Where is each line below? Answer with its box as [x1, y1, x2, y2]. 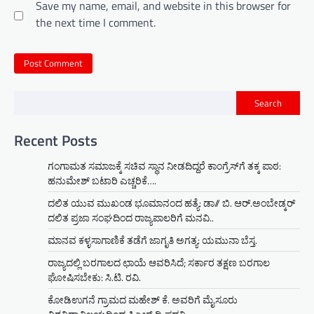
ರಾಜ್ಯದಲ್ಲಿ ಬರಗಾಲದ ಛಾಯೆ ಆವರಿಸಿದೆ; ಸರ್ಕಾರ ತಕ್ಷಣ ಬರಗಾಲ [48, 254, 270, 270]
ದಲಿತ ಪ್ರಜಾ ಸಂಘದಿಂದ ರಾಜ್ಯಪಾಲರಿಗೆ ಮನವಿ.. [48, 210, 214, 225]
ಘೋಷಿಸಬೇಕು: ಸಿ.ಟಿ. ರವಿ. [48, 269, 141, 285]
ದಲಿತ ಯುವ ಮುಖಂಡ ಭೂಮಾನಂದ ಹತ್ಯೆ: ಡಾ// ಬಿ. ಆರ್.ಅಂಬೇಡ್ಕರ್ [48, 195, 295, 210]
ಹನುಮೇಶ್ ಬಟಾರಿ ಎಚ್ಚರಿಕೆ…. [48, 172, 156, 188]
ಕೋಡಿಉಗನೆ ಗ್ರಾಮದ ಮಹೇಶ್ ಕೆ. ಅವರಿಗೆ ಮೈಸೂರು [48, 292, 238, 307]
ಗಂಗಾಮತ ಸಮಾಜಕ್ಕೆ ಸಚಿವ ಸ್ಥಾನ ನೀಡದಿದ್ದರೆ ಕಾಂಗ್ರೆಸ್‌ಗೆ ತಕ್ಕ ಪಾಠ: [48, 158, 281, 173]
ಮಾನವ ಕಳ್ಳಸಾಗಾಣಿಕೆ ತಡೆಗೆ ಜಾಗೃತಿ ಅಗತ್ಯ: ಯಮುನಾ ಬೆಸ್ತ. [48, 232, 257, 247]
